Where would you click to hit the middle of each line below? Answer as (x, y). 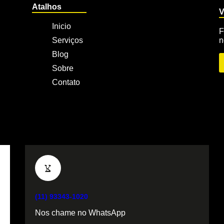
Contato (66, 82)
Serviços (67, 40)
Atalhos (46, 7)
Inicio (61, 26)
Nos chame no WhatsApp (80, 213)
